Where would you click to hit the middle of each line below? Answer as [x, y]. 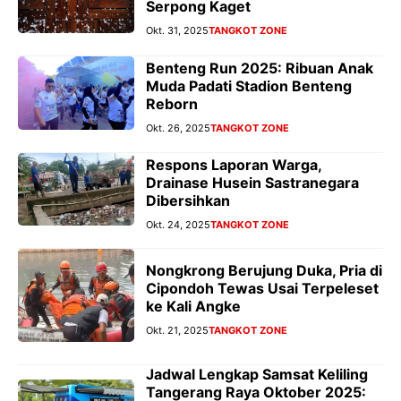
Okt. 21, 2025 [177, 330]
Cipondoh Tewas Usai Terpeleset [262, 288]
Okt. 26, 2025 [178, 128]
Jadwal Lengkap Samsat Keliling [257, 374]
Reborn [172, 103]
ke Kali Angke [193, 306]
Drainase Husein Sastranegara [252, 182]
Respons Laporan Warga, [234, 164]
